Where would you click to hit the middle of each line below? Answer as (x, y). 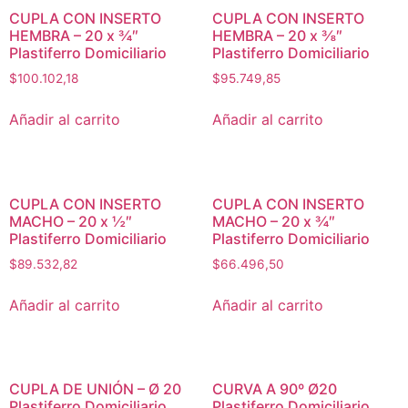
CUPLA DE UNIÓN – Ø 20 (95, 389)
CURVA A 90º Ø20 (274, 389)
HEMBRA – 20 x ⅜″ (277, 35)
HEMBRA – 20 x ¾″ (74, 35)
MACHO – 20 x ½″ (71, 221)
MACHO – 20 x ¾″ (273, 221)
